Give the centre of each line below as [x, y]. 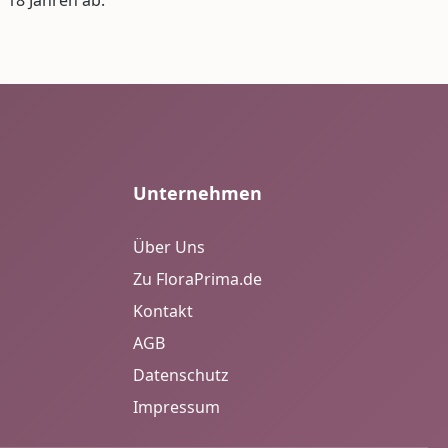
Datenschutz [181, 375]
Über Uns [169, 247]
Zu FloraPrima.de [197, 279]
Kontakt [163, 311]
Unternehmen [197, 193]
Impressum [176, 407]
